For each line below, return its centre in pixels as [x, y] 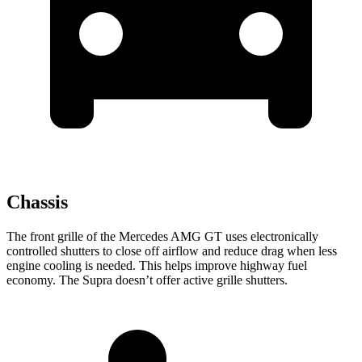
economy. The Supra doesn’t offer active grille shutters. [147, 280]
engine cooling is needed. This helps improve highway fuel [157, 266]
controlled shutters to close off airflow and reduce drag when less [172, 251]
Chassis [37, 202]
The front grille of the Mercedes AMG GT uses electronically [162, 237]
